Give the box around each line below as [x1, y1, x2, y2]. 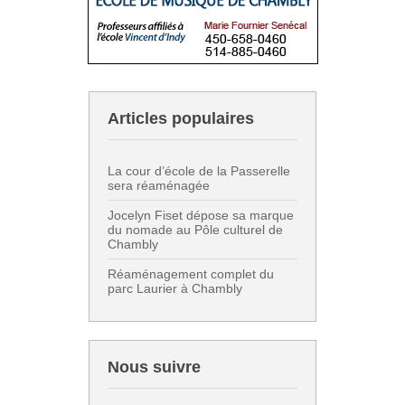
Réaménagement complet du [108, 266, 274, 281]
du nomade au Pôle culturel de [108, 221, 283, 237]
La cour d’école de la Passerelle [108, 163, 290, 178]
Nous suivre [108, 357, 201, 376]
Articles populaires [108, 108, 254, 127]
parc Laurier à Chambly [108, 280, 242, 296]
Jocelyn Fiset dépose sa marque [108, 207, 294, 222]
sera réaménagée [108, 177, 210, 193]
